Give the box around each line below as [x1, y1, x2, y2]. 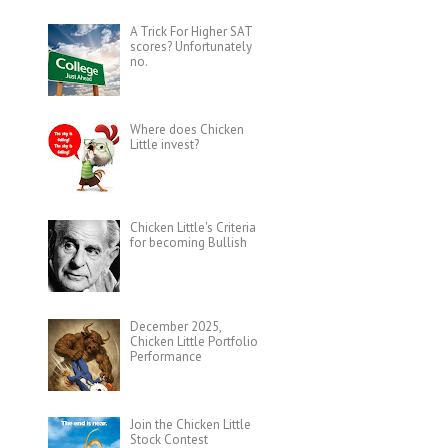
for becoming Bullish [129, 234, 247, 252]
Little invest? [129, 136, 199, 154]
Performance [129, 347, 202, 365]
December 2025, [129, 317, 221, 335]
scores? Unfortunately [129, 38, 252, 56]
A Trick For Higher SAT [129, 23, 252, 41]
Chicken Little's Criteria [129, 219, 256, 237]
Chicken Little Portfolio [129, 332, 258, 350]
